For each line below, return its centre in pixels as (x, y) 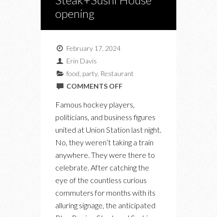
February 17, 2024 (93, 48)
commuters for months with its (105, 193)
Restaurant (117, 74)
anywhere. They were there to (105, 155)
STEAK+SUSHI (145, 149)
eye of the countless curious (101, 180)
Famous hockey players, (95, 105)
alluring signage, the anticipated (105, 205)
